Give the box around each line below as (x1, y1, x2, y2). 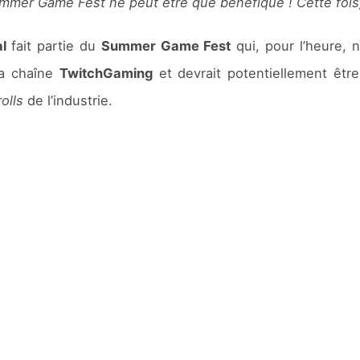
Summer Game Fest (100, 38, 231, 55)
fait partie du (10, 38, 101, 55)
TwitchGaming (59, 65, 153, 82)
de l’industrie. (22, 92, 112, 109)
